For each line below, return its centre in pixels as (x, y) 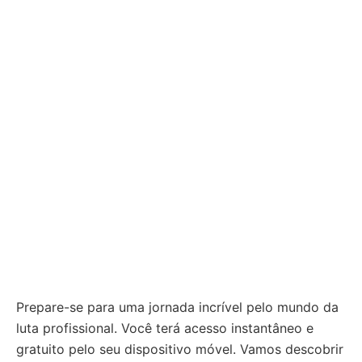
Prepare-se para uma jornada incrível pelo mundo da (177, 307)
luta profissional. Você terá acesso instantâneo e (165, 328)
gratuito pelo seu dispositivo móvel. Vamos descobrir (180, 349)
